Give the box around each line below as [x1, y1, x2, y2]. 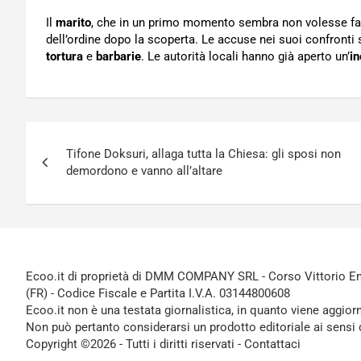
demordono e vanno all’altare [66, 164, 222, 179]
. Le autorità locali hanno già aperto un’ [141, 49, 350, 64]
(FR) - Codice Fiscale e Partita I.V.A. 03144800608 [26, 286, 290, 301]
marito [56, 15, 91, 31]
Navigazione [25, 122, 167, 153]
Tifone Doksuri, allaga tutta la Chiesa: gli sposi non [66, 147, 341, 162]
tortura [46, 49, 83, 64]
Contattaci [244, 337, 301, 352]
